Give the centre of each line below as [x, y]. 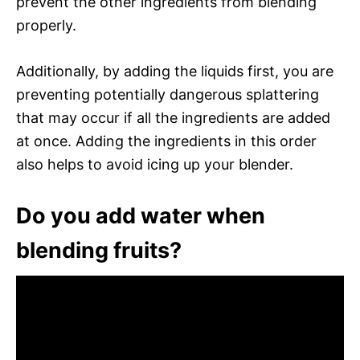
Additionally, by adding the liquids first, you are [175, 71]
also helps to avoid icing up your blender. [155, 164]
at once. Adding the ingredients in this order [166, 141]
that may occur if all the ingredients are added [173, 117]
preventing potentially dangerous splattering [168, 94]
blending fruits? [99, 250]
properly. [46, 25]
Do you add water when [141, 215]
